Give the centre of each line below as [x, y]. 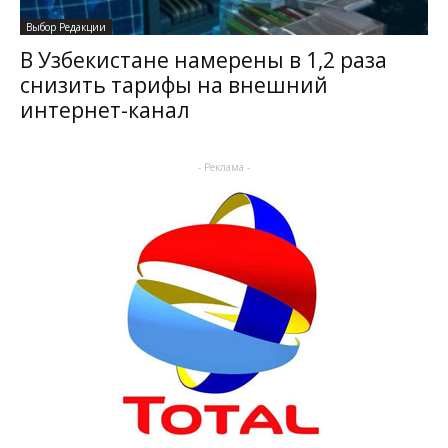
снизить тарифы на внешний [174, 85]
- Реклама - [224, 167]
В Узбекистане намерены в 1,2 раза [203, 60]
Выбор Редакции [66, 27]
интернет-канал [105, 110]
